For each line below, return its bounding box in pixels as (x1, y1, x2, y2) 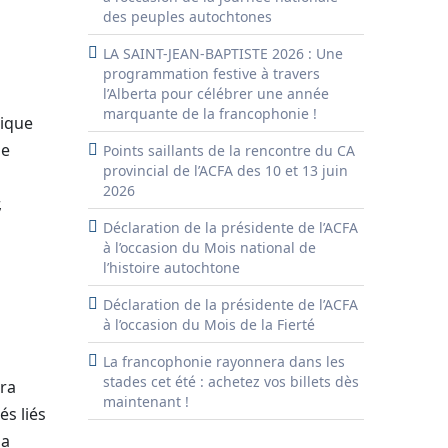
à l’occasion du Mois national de (103, 238, 316, 257)
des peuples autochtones (103, 7, 272, 26)
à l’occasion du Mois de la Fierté (103, 315, 315, 334)
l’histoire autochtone (103, 258, 240, 277)
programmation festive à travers (103, 64, 320, 83)
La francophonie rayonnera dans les (103, 352, 345, 371)
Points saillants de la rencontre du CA (103, 141, 355, 160)
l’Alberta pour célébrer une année (103, 84, 329, 103)
